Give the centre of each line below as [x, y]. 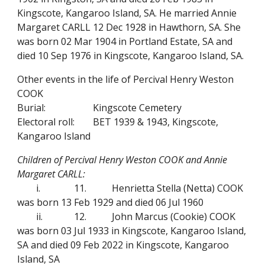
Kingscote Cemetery [138, 108]
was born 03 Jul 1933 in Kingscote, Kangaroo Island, [132, 231]
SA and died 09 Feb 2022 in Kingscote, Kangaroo [123, 245]
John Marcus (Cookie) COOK [174, 216]
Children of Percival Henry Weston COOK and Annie [122, 160]
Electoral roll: [46, 122]
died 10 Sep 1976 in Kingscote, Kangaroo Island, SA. [131, 56]
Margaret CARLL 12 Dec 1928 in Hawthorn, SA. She [129, 27]
